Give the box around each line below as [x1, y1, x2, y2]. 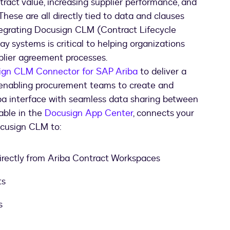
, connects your [133, 107, 194, 120]
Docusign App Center [45, 107, 133, 120]
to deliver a [138, 65, 186, 79]
